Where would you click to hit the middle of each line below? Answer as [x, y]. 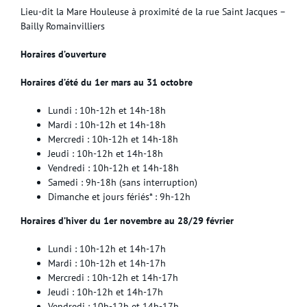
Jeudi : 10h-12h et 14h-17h [106, 292]
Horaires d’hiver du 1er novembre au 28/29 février [127, 220]
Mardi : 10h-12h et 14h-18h [107, 124]
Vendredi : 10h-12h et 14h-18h [113, 168]
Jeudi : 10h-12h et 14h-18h [106, 153]
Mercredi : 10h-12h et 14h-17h [113, 277]
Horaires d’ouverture [63, 54]
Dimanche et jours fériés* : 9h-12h [119, 196]
